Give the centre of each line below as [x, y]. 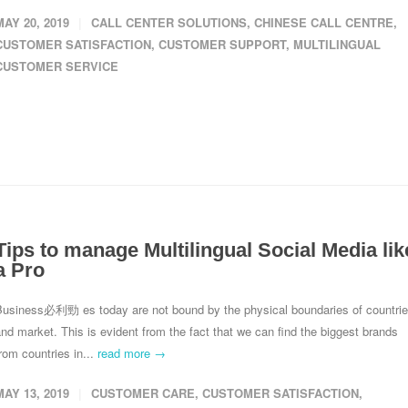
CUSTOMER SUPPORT [222, 44]
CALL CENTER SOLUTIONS [169, 22]
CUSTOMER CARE [143, 393]
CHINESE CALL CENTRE [324, 22]
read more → [132, 353]
